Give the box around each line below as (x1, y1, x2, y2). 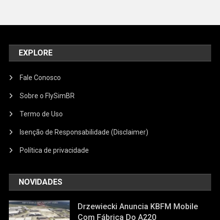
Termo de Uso (20, 110, 63, 118)
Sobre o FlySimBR (20, 91, 75, 100)
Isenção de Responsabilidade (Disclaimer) (20, 128, 149, 136)
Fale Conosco (20, 73, 61, 82)
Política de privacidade (20, 146, 89, 154)
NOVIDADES (19, 177, 63, 187)
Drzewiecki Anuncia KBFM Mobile (78, 201, 198, 211)
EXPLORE (19, 48, 53, 57)
